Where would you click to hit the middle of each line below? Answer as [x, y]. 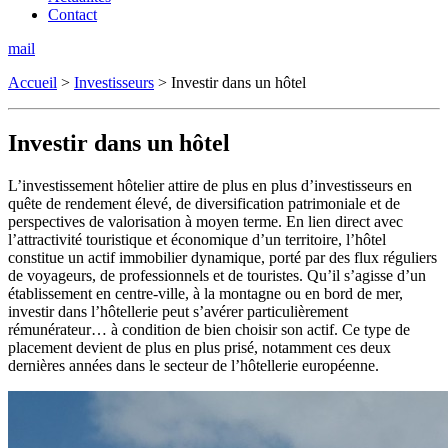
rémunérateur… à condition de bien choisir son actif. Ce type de [209, 329]
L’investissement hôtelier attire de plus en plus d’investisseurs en [210, 185]
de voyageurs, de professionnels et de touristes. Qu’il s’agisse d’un [217, 275]
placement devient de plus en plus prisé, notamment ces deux [199, 347]
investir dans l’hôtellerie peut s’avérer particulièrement [178, 311]
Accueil [32, 82]
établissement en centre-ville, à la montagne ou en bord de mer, [205, 293]
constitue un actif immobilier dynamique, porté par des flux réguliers [222, 257]
